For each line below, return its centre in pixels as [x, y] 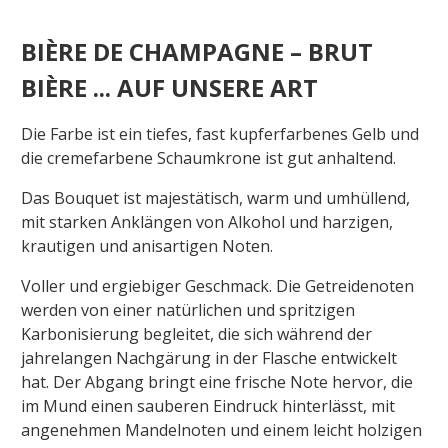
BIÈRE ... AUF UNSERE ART [169, 88]
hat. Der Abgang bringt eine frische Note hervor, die [217, 382]
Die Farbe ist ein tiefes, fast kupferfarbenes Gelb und [220, 134]
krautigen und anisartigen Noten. [149, 246]
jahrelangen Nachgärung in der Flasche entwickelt [209, 358]
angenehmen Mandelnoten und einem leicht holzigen [221, 430]
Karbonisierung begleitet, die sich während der [196, 334]
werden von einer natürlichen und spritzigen [188, 310]
